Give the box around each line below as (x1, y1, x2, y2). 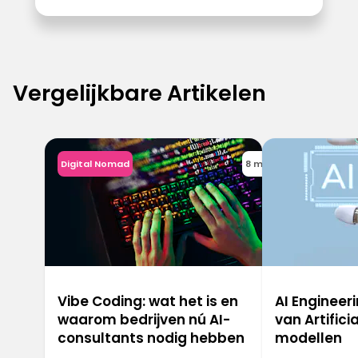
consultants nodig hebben (58, 328, 245, 348)
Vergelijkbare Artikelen (13, 78, 266, 108)
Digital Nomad (61, 157, 129, 170)
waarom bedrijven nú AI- (58, 310, 230, 330)
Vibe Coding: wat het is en (58, 292, 238, 312)
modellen (275, 328, 342, 348)
